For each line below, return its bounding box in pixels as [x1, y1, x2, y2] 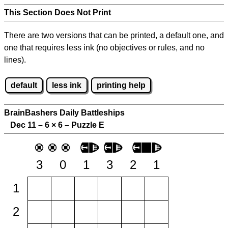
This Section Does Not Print [4, 8, 111, 17]
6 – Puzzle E [56, 121, 104, 130]
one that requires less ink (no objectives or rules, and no [4, 43, 205, 52]
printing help [96, 80, 146, 90]
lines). [4, 55, 26, 64]
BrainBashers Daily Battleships [4, 108, 125, 118]
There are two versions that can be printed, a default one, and [4, 31, 224, 40]
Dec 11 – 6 [4, 121, 51, 130]
